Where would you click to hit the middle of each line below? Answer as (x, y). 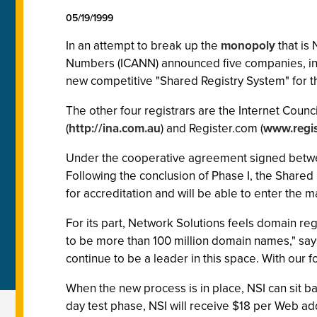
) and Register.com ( (212, 128)
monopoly (248, 46)
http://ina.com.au (115, 128)
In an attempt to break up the (143, 46)
